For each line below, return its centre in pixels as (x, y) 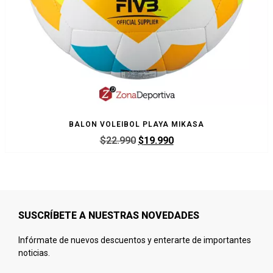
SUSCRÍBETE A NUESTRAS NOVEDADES (109, 215)
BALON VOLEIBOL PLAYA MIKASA (136, 124)
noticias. (34, 253)
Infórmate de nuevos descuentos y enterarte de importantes (135, 240)
